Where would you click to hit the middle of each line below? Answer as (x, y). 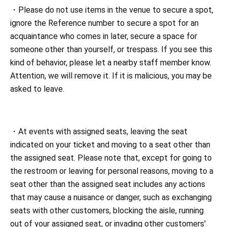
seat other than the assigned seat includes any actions (108, 184)
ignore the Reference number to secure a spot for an (104, 23)
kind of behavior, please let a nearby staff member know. (111, 63)
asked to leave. (37, 89)
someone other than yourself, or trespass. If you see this (111, 50)
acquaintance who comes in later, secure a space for (104, 36)
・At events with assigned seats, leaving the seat (99, 132)
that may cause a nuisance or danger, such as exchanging (111, 198)
